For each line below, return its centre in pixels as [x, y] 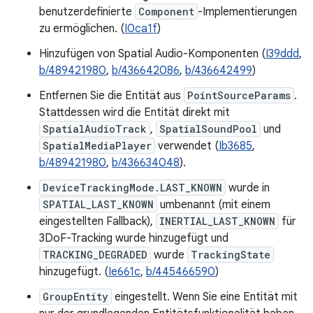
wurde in [248, 188]
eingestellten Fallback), [97, 221]
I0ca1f [141, 29]
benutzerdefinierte [87, 12]
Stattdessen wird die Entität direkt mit [134, 112]
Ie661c [124, 272]
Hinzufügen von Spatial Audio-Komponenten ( [152, 54]
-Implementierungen [247, 12]
